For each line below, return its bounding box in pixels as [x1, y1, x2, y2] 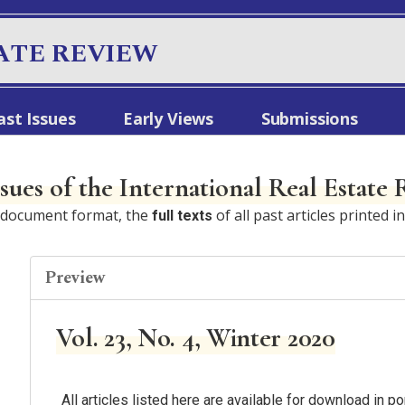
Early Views [122, 108, 214, 130]
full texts [152, 207, 213, 225]
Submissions [260, 108, 358, 130]
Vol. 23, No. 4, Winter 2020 [55, 321, 335, 355]
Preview [44, 266, 105, 291]
